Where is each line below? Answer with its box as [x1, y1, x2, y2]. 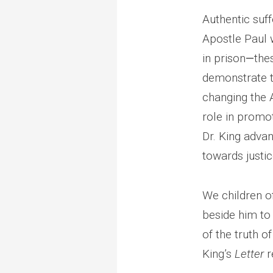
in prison [202, 51, 246, 65]
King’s [202, 247, 235, 261]
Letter [235, 247, 264, 261]
